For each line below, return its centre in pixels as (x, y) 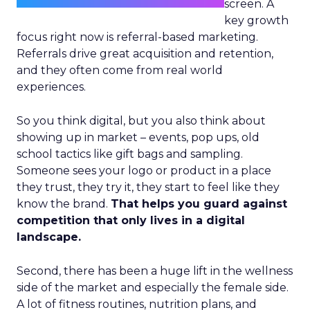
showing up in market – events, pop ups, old (138, 137)
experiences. (51, 87)
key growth (256, 20)
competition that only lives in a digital (131, 220)
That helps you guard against (199, 204)
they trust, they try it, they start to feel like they (148, 187)
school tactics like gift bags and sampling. (130, 154)
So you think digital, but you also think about (141, 121)
